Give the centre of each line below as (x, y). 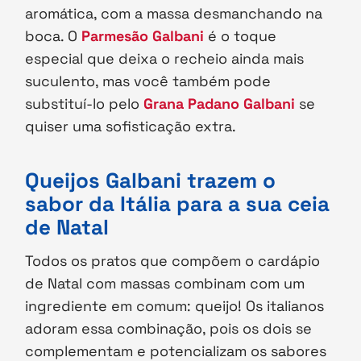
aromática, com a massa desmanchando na (174, 14)
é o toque (241, 36)
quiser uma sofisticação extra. (133, 127)
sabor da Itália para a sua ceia (178, 204)
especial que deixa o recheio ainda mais (165, 59)
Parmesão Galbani (143, 36)
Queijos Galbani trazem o (151, 181)
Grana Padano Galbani (220, 104)
